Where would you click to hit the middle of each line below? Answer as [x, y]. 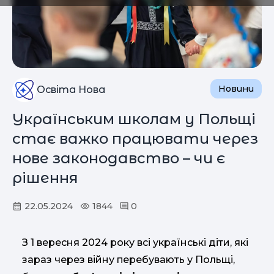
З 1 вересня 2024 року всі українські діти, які [135, 243]
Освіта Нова [71, 90]
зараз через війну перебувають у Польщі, [128, 260]
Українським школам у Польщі [134, 119]
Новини [236, 89]
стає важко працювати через [135, 139]
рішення [45, 178]
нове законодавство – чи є [119, 158]
